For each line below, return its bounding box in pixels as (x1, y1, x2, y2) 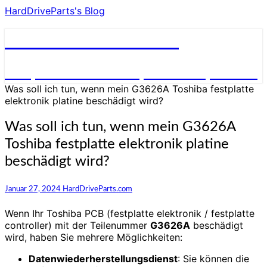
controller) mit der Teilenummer (5, 219, 150, 231)
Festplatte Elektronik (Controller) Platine (5, 66, 257, 80)
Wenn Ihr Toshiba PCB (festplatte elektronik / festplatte (5, 207, 254, 219)
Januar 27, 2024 (5, 184, 63, 193)
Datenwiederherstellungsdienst (29, 252, 178, 265)
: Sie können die (178, 252, 249, 265)
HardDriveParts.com (63, 184, 132, 193)
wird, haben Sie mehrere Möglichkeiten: (5, 231, 182, 243)
